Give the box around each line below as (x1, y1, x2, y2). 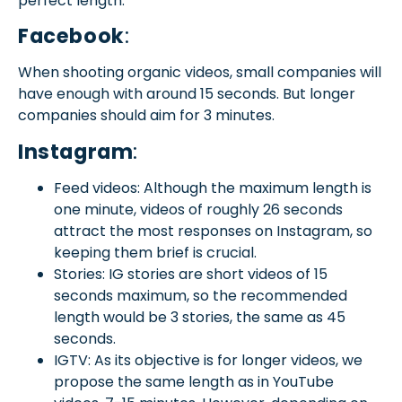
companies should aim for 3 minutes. (18, 105, 275, 127)
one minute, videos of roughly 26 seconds (54, 198, 343, 220)
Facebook (18, 22, 125, 51)
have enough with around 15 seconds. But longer (18, 83, 355, 105)
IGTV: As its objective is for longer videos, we (54, 349, 363, 371)
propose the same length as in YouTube (54, 371, 334, 392)
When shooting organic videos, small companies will (18, 62, 381, 83)
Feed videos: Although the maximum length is (54, 177, 371, 198)
